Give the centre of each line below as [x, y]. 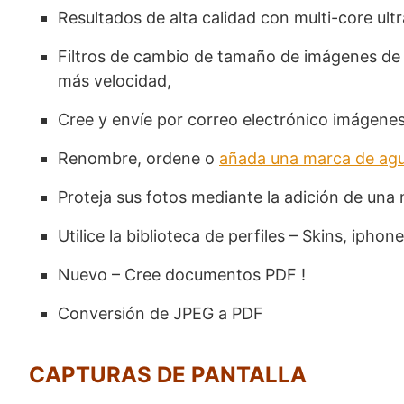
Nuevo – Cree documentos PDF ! [182, 274]
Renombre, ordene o [138, 158]
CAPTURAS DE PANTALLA [168, 374]
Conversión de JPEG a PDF [161, 313]
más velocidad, [115, 80]
